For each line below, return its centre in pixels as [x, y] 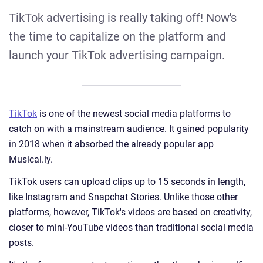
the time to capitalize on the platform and [117, 37]
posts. [21, 243]
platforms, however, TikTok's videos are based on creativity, [130, 213]
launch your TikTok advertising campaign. [117, 55]
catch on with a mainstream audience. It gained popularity [129, 129]
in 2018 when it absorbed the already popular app [111, 144]
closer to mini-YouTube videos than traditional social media [131, 228]
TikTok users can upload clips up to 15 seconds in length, [127, 182]
